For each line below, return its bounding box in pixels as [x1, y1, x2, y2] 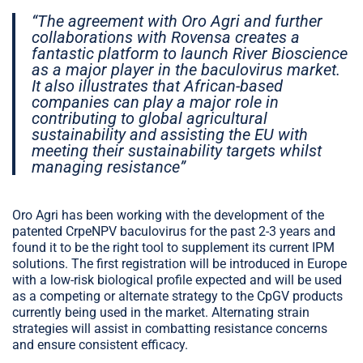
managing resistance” [32, 156, 186, 177]
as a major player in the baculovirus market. [32, 59, 340, 79]
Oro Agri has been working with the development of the [12, 207, 324, 223]
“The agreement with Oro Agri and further [32, 11, 322, 31]
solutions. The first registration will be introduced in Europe [12, 255, 347, 271]
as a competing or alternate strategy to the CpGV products [12, 288, 343, 304]
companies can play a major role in [32, 92, 279, 112]
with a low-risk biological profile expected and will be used [12, 271, 342, 288]
